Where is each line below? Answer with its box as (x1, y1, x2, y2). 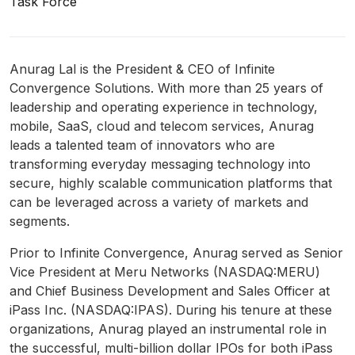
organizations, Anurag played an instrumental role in (10, 321, 326, 338)
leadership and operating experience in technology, (10, 99, 318, 116)
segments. (10, 213, 70, 230)
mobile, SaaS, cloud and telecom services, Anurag (10, 118, 314, 135)
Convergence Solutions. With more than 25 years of (10, 80, 323, 97)
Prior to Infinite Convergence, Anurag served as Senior (10, 245, 343, 261)
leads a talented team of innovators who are (10, 137, 275, 154)
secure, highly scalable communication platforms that (10, 175, 332, 192)
